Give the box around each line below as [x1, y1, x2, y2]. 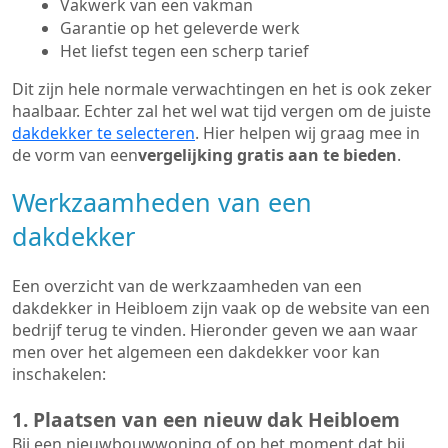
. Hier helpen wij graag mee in [195, 122, 420, 144]
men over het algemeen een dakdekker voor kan [12, 341, 380, 363]
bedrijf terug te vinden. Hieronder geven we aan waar [12, 319, 418, 341]
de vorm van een [12, 144, 138, 166]
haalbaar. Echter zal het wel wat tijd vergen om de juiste [12, 100, 431, 122]
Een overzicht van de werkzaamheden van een [12, 275, 362, 297]
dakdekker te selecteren [12, 122, 195, 144]
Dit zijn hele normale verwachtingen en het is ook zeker [12, 78, 432, 100]
